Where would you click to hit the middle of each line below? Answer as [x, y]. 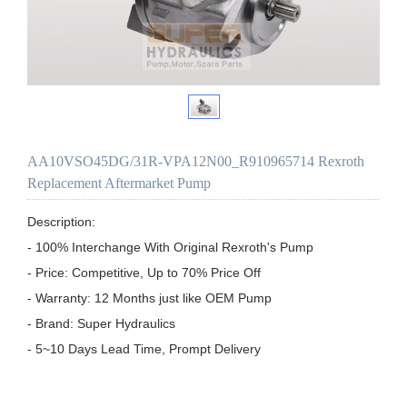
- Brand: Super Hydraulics [101, 323]
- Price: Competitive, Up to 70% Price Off [144, 272]
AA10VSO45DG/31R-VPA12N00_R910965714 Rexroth [196, 161]
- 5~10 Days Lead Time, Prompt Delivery [144, 348]
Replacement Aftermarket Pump [119, 183]
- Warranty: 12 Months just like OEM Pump [149, 298]
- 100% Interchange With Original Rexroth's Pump [170, 247]
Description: [61, 221]
